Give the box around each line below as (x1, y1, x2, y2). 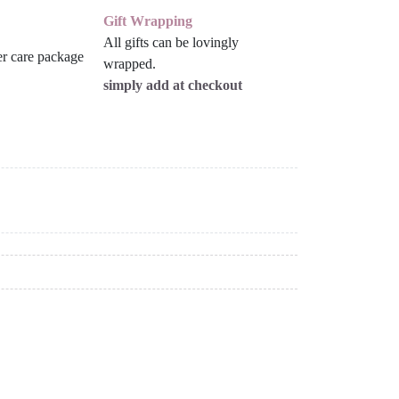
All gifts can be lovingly (103, 34, 240, 50)
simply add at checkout (103, 77, 243, 93)
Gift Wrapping (103, 12, 193, 28)
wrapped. (103, 55, 157, 71)
